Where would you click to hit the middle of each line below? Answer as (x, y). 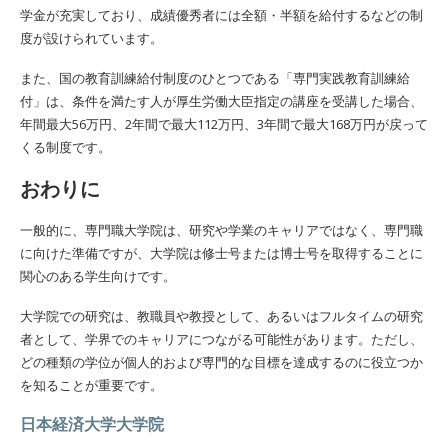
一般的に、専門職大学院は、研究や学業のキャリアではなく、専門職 (221, 229)
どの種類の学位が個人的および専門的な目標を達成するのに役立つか (221, 361)
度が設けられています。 (91, 37)
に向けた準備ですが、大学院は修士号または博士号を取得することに (221, 252)
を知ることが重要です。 (91, 384)
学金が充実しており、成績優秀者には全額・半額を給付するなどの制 (221, 14)
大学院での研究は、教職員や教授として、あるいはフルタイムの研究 (221, 315)
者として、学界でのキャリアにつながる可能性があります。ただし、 (221, 338)
